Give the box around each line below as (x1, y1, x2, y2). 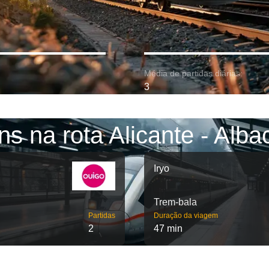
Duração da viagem (154, 211, 218, 220)
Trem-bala (154, 197, 197, 207)
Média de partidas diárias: (144, 68, 243, 78)
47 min (154, 223, 183, 234)
